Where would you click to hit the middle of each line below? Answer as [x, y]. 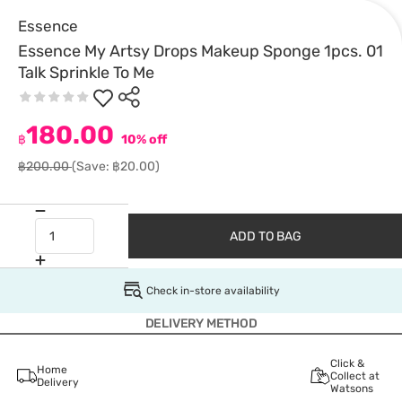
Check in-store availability [213, 290]
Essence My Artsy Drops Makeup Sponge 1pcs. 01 [201, 51]
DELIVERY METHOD [201, 323]
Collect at [354, 376]
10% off [143, 140]
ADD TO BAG [265, 236]
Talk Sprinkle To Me [86, 73]
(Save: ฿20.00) [116, 166]
